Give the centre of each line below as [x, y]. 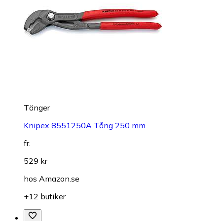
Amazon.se [59, 179]
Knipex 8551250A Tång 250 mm [85, 126]
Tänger [37, 108]
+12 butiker [45, 197]
